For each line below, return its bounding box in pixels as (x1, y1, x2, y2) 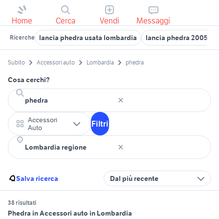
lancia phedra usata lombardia (39, 33, 137, 42)
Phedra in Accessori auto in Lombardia (8, 209, 132, 218)
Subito (8, 59, 25, 66)
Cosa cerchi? (8, 75, 50, 85)
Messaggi (136, 16, 171, 25)
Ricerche (10, 34, 35, 41)
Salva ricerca (16, 174, 58, 183)
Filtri (91, 119, 109, 129)
